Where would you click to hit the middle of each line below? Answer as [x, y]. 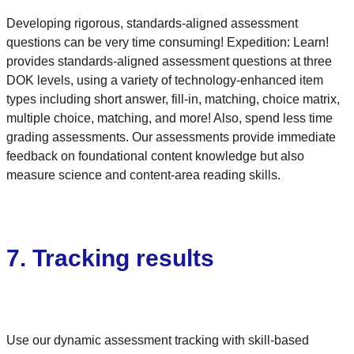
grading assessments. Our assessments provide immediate [171, 137]
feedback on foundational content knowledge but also [155, 156]
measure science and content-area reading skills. [143, 175]
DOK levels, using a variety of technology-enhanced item [165, 80]
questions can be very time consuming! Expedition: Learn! [168, 42]
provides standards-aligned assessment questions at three [169, 61]
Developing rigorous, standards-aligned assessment [152, 23]
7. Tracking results [110, 258]
